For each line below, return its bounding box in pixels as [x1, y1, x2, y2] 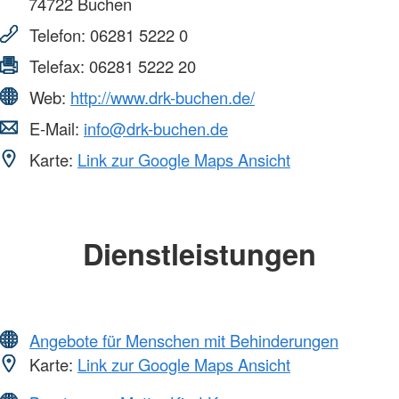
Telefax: [25, 54, 89, 78]
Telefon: [25, 23, 90, 47]
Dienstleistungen [83, 232, 316, 275]
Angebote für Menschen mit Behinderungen [29, 328, 338, 352]
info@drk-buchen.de [84, 117, 228, 141]
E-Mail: [25, 117, 84, 141]
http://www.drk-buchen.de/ [70, 85, 255, 110]
